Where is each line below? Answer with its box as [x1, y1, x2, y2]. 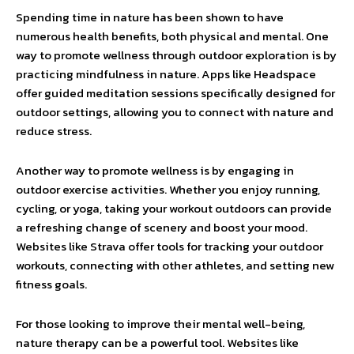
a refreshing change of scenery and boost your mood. [16, 218, 307, 236]
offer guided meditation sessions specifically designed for [16, 84, 335, 102]
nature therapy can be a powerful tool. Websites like [16, 333, 299, 352]
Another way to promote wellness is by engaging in [16, 161, 294, 179]
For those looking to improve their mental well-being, [16, 314, 305, 333]
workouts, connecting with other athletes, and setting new [16, 256, 334, 274]
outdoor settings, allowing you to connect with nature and [16, 103, 333, 121]
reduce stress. [16, 122, 92, 140]
